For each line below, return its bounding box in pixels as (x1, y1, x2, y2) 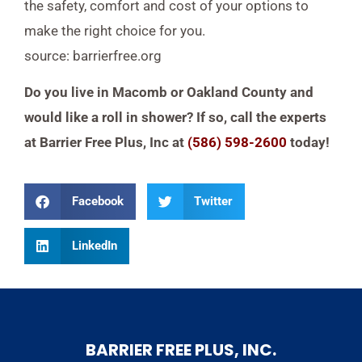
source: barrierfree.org (24, 48, 162, 65)
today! (287, 134, 336, 151)
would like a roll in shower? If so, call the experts (24, 109, 326, 126)
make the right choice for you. (24, 23, 205, 40)
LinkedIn (71, 238, 117, 253)
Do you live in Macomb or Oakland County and (24, 84, 314, 101)
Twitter (194, 193, 233, 208)
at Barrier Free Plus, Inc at (24, 134, 187, 151)
